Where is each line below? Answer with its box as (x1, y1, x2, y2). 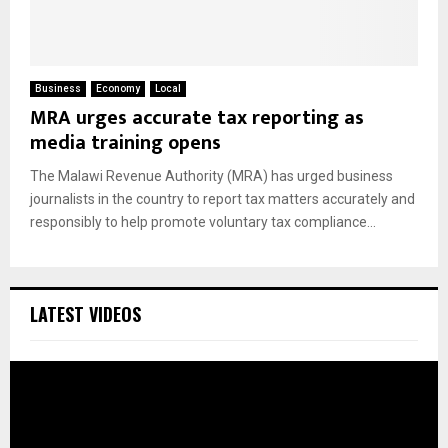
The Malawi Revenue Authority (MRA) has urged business (30, 168, 393, 185)
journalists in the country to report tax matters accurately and (30, 191, 415, 208)
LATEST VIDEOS (30, 301, 141, 328)
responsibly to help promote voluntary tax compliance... (30, 214, 376, 231)
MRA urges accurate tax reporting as (30, 101, 364, 136)
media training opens (30, 126, 221, 161)
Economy (96, 83, 140, 95)
